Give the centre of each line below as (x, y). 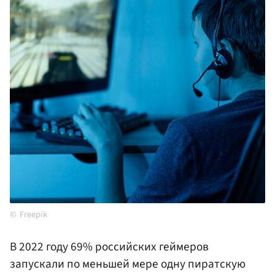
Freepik (33, 215)
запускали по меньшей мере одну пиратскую (128, 264)
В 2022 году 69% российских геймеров (109, 247)
